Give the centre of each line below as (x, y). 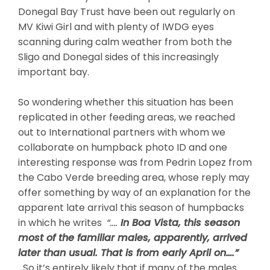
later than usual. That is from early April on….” (128, 253)
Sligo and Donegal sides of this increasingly (118, 57)
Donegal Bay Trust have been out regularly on (127, 11)
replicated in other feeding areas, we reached (127, 117)
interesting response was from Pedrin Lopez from (135, 162)
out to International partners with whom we (122, 132)
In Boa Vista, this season (180, 222)
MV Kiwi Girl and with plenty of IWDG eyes (116, 27)
